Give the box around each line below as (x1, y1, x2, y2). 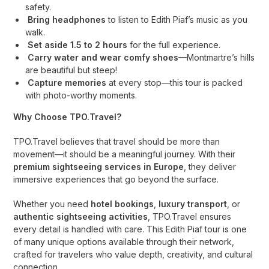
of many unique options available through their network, (13, 237, 235, 247)
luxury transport (159, 199, 228, 209)
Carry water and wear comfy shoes (28, 52, 179, 62)
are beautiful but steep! (25, 65, 118, 75)
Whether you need (13, 199, 91, 209)
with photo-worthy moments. (25, 90, 138, 100)
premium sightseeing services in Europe (13, 162, 184, 172)
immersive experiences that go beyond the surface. (13, 174, 219, 184)
